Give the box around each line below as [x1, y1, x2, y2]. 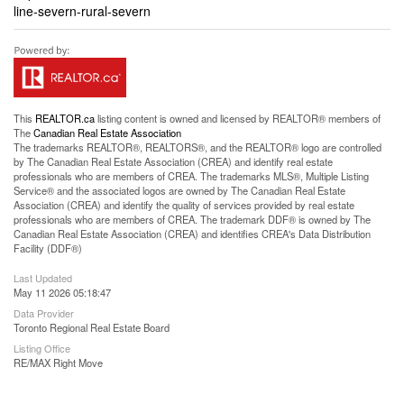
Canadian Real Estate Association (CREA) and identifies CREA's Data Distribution [14, 226, 371, 241]
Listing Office [14, 341, 70, 355]
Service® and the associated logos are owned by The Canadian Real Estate [14, 183, 345, 197]
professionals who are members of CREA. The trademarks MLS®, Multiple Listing [14, 169, 369, 183]
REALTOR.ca [35, 111, 95, 125]
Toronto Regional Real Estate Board [14, 320, 170, 335]
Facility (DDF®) [14, 241, 82, 255]
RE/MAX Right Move [14, 355, 103, 370]
